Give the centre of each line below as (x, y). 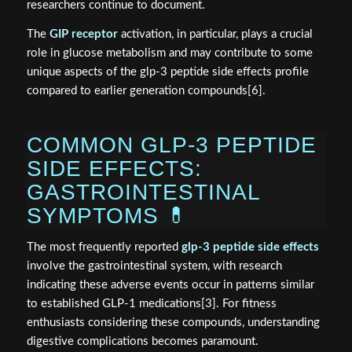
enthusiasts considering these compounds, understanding (173, 322)
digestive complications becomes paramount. (142, 341)
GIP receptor (83, 35)
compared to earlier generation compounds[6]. (146, 91)
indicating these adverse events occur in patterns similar (170, 284)
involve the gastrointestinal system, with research (154, 266)
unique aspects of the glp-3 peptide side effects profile (167, 72)
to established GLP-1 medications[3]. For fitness (151, 303)
